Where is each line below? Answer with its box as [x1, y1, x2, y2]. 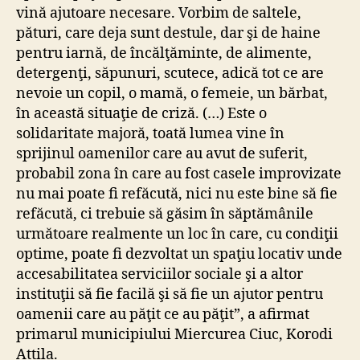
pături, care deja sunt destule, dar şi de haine [16, 24, 321, 43]
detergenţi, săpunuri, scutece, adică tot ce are [16, 64, 324, 84]
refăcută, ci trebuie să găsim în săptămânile [16, 205, 313, 224]
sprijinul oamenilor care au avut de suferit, [16, 145, 308, 164]
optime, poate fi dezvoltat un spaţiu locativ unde [16, 245, 342, 264]
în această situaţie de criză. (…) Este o [16, 104, 267, 124]
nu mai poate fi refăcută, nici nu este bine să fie [16, 185, 337, 204]
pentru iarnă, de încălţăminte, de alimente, [16, 44, 312, 63]
